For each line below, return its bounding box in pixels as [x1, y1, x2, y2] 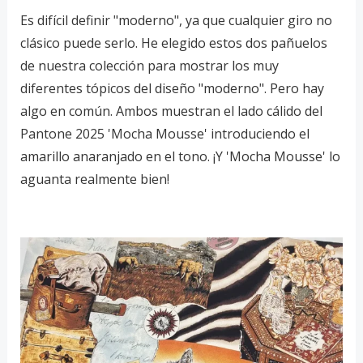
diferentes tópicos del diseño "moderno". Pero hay [19, 79, 324, 98]
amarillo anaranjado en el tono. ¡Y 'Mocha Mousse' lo [19, 147, 340, 166]
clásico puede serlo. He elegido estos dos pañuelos [19, 34, 327, 53]
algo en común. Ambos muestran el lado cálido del [19, 102, 322, 121]
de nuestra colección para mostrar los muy [19, 57, 279, 75]
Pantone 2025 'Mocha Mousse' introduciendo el [19, 125, 310, 143]
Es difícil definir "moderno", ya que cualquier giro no [19, 11, 332, 30]
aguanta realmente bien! [19, 170, 169, 189]
